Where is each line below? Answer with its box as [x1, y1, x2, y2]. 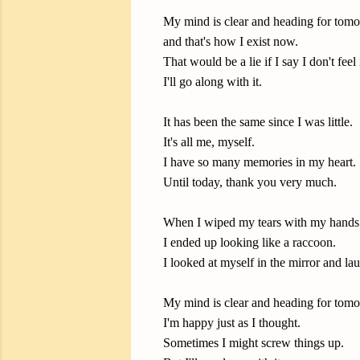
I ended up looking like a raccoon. [163, 235, 336, 249]
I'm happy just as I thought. [163, 316, 301, 329]
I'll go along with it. [163, 75, 262, 88]
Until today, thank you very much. [163, 175, 337, 189]
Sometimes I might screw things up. [163, 336, 344, 350]
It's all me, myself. [163, 135, 255, 149]
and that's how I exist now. [163, 35, 298, 48]
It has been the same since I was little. [163, 115, 353, 129]
